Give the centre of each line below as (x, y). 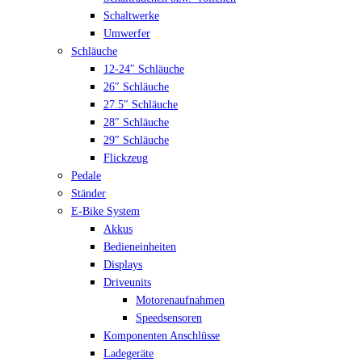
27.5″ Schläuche (141, 105)
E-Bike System (105, 211)
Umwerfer (127, 34)
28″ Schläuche (136, 122)
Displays (123, 265)
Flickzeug (126, 158)
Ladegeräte (128, 354)
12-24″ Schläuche (144, 69)
